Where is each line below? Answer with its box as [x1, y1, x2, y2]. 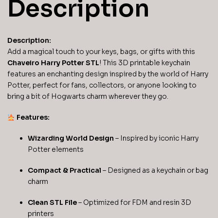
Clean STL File [28, 198, 77, 207]
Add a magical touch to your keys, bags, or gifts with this [7, 47, 195, 56]
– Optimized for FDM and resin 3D [77, 198, 191, 207]
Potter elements [28, 145, 84, 154]
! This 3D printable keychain [99, 58, 190, 68]
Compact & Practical [28, 165, 101, 175]
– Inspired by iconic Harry [114, 133, 199, 143]
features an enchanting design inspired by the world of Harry [7, 70, 208, 79]
